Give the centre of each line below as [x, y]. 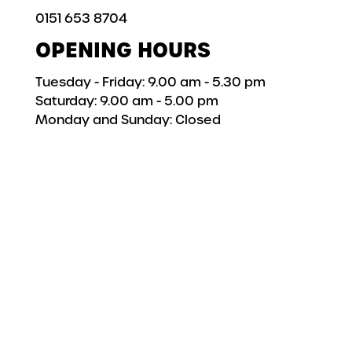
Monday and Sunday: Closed [128, 120]
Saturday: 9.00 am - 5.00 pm [127, 101]
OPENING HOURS [123, 51]
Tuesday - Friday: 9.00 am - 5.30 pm [150, 82]
